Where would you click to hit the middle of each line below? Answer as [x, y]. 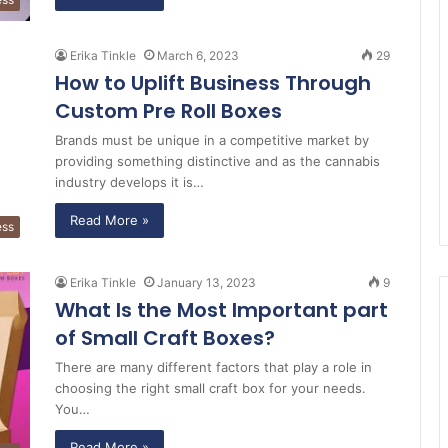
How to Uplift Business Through [213, 83]
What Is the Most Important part [221, 310]
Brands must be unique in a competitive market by [212, 140]
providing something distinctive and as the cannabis [217, 161]
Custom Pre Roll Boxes [168, 111]
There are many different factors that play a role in [213, 367]
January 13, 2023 [206, 283]
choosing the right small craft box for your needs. [210, 388]
